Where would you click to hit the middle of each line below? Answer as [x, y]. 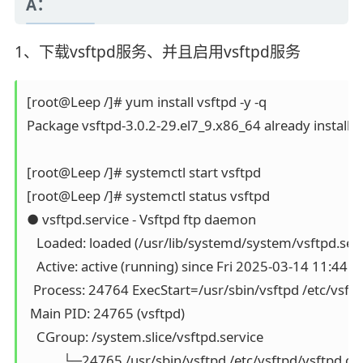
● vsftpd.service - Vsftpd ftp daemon [141, 220]
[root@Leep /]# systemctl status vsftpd [148, 196]
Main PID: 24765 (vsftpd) [105, 314]
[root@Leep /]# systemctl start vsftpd [143, 173]
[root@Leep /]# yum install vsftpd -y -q [146, 102]
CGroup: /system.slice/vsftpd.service [145, 337]
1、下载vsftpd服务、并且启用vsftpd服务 [157, 52]
